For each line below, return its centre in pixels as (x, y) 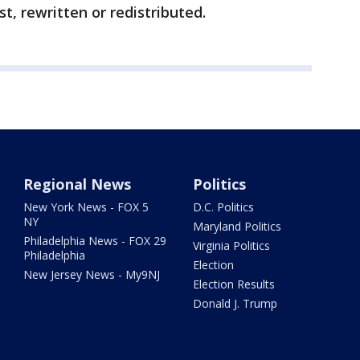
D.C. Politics (223, 207)
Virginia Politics (231, 246)
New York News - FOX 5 (86, 207)
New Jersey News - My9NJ (92, 275)
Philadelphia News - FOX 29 (95, 241)
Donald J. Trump (235, 304)
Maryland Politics (237, 227)
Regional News (78, 184)
